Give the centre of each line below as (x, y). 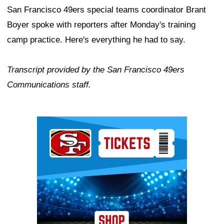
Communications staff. (49, 85)
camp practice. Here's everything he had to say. (96, 40)
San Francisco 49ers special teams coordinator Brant (106, 10)
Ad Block (54, 124)
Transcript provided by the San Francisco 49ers (96, 70)
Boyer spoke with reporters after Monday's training (101, 25)
